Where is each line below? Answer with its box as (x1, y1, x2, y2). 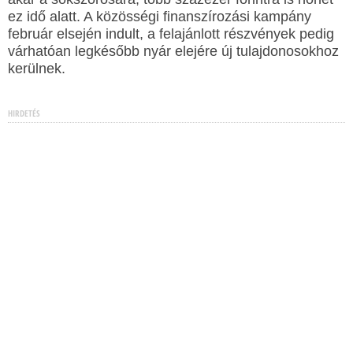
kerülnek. (8, 61, 65, 76)
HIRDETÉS (8, 107, 40, 119)
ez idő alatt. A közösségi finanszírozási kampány (8, 9, 311, 24)
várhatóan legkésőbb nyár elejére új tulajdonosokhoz (8, 43, 339, 59)
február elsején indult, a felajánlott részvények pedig (8, 26, 334, 42)
